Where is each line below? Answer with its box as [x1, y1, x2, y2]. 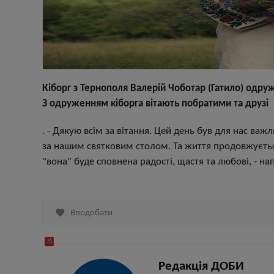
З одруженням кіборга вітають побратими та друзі [42, 98, 268, 109]
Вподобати [68, 208, 113, 218]
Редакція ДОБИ [158, 260, 244, 273]
